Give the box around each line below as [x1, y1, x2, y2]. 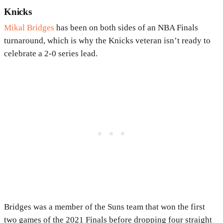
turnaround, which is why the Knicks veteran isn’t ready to [4, 36, 211, 46]
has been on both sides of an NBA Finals [54, 23, 198, 33]
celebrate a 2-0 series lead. [4, 49, 98, 59]
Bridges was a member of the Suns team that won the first [4, 202, 205, 212]
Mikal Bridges [4, 23, 54, 33]
